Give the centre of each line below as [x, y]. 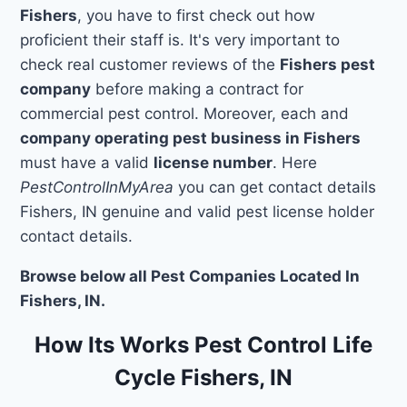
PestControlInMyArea [97, 187]
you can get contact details [275, 187]
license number [213, 162]
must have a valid [87, 162]
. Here [295, 162]
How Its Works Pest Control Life [203, 344]
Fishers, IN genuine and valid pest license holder [198, 211]
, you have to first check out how [197, 15]
